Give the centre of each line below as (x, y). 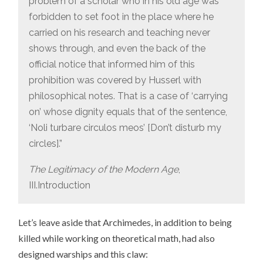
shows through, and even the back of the (117, 48)
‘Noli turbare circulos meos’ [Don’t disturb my (125, 127)
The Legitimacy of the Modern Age (103, 170)
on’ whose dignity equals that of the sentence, (128, 112)
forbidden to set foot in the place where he (121, 16)
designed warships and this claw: (83, 254)
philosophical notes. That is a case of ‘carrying (128, 96)
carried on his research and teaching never (119, 32)
